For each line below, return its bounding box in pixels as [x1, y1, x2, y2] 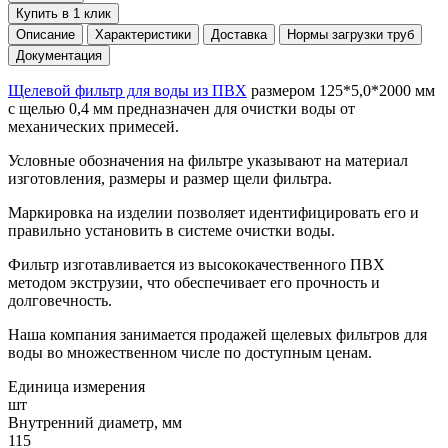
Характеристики [95, 26, 191, 42]
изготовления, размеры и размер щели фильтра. [8, 169, 332, 187]
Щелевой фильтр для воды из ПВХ [8, 81, 247, 99]
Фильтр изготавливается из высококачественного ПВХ [8, 255, 385, 273]
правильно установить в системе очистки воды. [8, 221, 335, 239]
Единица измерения [8, 377, 145, 395]
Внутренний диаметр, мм [8, 413, 182, 431]
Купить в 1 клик [16, 5, 111, 21]
